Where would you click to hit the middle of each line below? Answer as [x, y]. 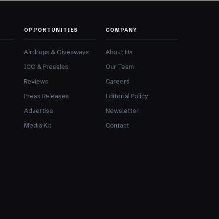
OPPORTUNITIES [51, 30]
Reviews [36, 81]
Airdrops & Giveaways [56, 52]
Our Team [120, 66]
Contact [118, 125]
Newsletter [122, 110]
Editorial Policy [127, 96]
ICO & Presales [46, 66]
